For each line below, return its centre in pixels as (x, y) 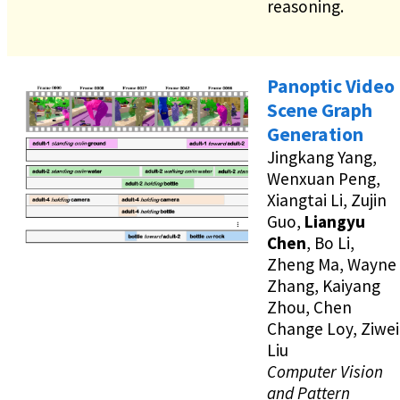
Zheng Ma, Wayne (332, 265)
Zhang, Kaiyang (324, 286)
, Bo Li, (330, 243)
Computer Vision (325, 372)
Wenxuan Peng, (324, 179)
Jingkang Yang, (322, 158)
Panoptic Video (331, 87)
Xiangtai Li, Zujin (327, 200)
